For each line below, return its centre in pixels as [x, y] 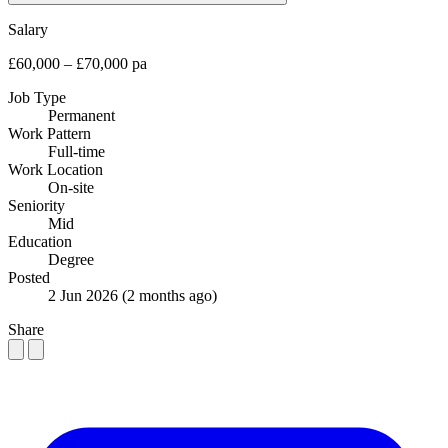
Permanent [81, 115]
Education [40, 241]
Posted [29, 277]
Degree [71, 259]
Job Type [37, 97]
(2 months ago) [169, 295]
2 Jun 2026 [85, 295]
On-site [71, 187]
